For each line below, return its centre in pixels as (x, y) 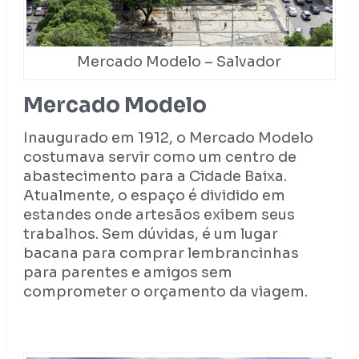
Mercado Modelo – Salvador (179, 61)
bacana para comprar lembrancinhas (161, 253)
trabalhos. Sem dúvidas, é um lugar (150, 234)
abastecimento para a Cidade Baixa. (155, 176)
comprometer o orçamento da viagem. (165, 291)
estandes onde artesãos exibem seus (159, 214)
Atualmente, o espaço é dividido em (154, 195)
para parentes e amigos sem (127, 272)
